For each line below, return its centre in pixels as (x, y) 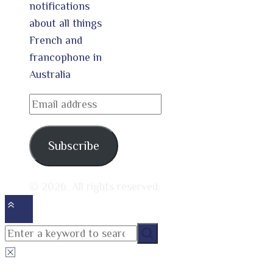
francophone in (66, 57)
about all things (66, 23)
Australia (50, 74)
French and (56, 40)
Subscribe (73, 146)
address (47, 119)
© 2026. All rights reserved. (95, 186)
